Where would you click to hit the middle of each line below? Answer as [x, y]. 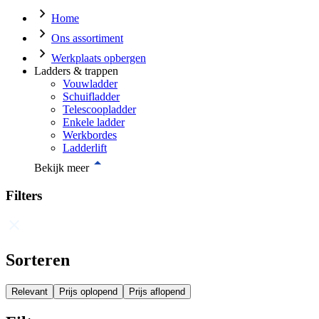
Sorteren [38, 260]
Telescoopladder [99, 109]
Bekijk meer [62, 168]
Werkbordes [90, 135]
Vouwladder [90, 84]
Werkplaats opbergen [99, 58]
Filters [24, 195]
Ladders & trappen [76, 71]
